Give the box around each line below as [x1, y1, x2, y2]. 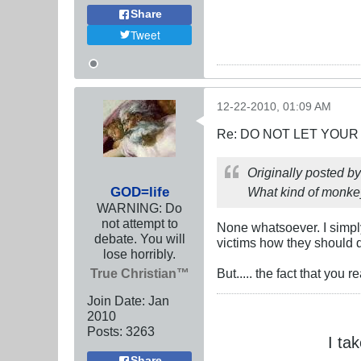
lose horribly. [103, 246, 176, 261]
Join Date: [87, 293, 145, 308]
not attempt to [101, 215, 178, 230]
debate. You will [93, 230, 185, 246]
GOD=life [110, 183, 169, 200]
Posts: [87, 323, 122, 338]
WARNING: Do [97, 200, 182, 215]
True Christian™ [89, 265, 189, 280]
